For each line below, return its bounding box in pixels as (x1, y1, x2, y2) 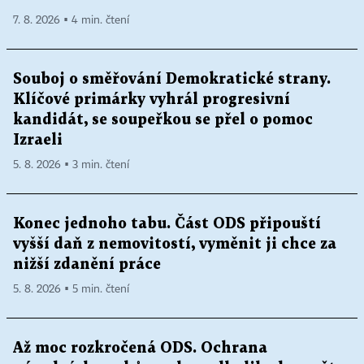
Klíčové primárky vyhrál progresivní (13, 93, 290, 106)
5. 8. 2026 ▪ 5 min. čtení (13, 284, 129, 295)
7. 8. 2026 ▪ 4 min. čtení (13, 15, 129, 26)
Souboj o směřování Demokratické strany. (13, 72, 331, 86)
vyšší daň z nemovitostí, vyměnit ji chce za (13, 237, 336, 251)
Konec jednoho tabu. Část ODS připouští (13, 217, 321, 231)
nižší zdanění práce (13, 258, 161, 271)
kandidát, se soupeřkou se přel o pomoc (13, 113, 313, 127)
